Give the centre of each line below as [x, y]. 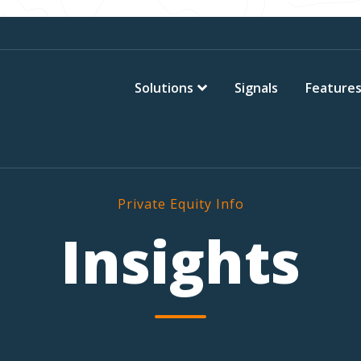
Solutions [164, 88]
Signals [256, 88]
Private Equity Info [180, 204]
